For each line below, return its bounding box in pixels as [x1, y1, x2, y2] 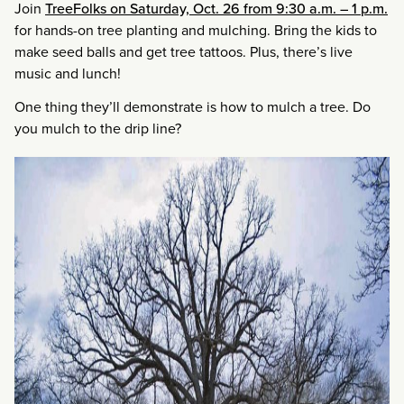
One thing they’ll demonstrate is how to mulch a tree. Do [14, 96, 371, 118]
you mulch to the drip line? [14, 118, 181, 140]
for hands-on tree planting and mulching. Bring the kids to [14, 20, 377, 41]
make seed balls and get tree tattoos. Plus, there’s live [14, 41, 353, 63]
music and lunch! [14, 63, 121, 85]
